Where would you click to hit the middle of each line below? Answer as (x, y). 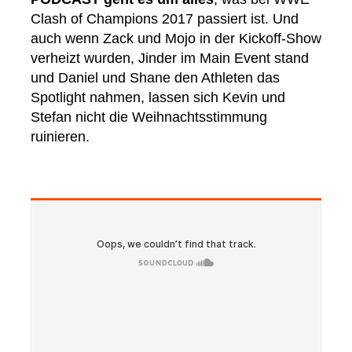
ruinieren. (60, 137)
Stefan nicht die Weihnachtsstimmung (149, 117)
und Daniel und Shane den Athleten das (155, 78)
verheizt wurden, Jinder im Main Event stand (170, 58)
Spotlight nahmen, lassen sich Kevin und (158, 97)
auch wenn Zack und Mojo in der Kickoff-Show (176, 38)
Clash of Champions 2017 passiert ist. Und (165, 19)
